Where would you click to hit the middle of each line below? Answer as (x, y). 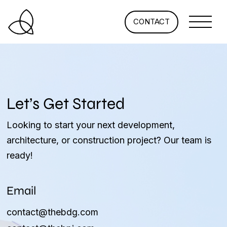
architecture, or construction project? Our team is (109, 140)
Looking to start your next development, (91, 125)
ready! (20, 155)
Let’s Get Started (66, 104)
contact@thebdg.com (53, 212)
